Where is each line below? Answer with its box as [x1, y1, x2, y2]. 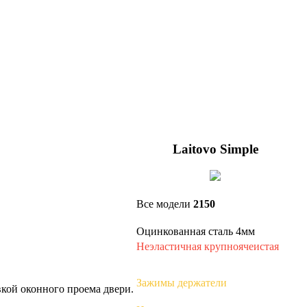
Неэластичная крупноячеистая [136, 241, 279, 253]
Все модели [136, 198, 193, 210]
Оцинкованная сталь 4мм [136, 225, 255, 238]
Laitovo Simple [172, 142, 258, 157]
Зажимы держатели [136, 277, 227, 289]
